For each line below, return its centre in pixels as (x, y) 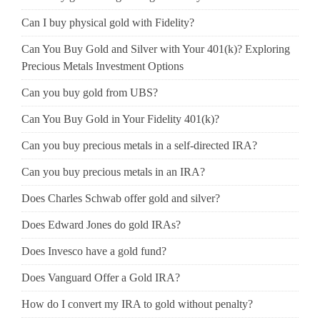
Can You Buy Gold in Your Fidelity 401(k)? (120, 119)
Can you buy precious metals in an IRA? (113, 172)
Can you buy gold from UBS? (90, 92)
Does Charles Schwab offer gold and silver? (121, 198)
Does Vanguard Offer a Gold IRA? (101, 277)
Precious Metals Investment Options (102, 66)
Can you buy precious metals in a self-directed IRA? (139, 145)
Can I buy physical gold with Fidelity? (108, 22)
